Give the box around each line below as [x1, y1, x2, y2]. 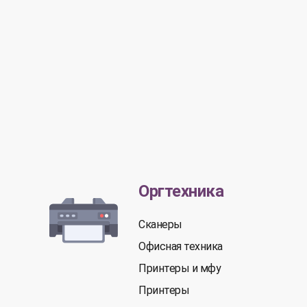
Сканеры [138, 218, 182, 231]
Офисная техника [138, 240, 223, 253]
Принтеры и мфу [138, 262, 221, 275]
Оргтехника [138, 182, 223, 201]
